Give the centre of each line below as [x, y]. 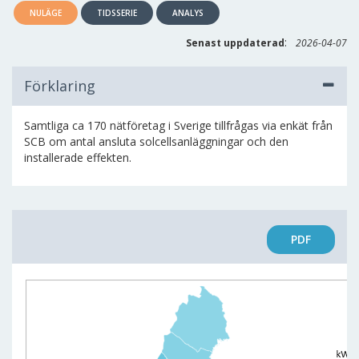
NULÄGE [46, 13]
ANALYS [188, 13]
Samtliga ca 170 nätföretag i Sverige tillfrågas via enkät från [178, 125]
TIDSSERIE [117, 13]
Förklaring [60, 86]
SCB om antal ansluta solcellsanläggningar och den [156, 141]
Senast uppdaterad [235, 43]
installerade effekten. [78, 157]
